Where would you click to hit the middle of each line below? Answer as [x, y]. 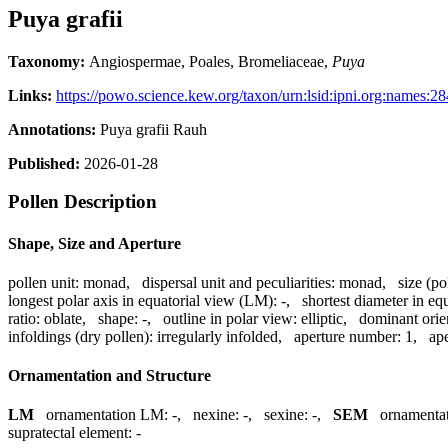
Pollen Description [82, 202]
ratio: [24, 318]
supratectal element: [70, 433]
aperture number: [347, 336]
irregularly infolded [217, 336]
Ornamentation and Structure [109, 376]
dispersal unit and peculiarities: [238, 282]
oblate [63, 318]
